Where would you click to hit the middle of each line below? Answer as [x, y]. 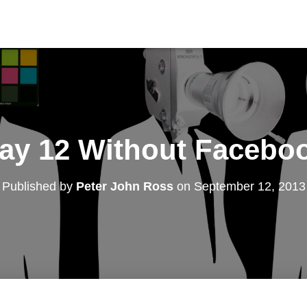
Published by [39, 186]
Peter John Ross [124, 186]
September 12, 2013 [249, 186]
